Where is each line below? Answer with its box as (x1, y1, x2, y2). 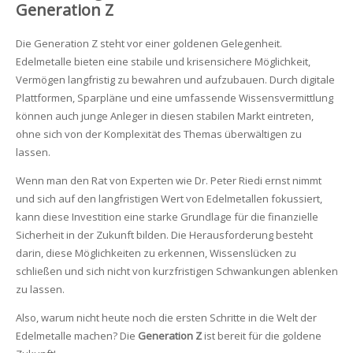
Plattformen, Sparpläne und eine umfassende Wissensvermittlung (15, 91, 333, 105)
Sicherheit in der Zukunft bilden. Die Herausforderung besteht (15, 228, 313, 242)
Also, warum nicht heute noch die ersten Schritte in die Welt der (15, 310, 317, 325)
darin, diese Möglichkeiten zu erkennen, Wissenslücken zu (15, 246, 296, 260)
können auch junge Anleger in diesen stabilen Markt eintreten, (15, 109, 314, 123)
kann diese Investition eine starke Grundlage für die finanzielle (15, 210, 318, 224)
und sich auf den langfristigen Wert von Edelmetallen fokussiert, (15, 191, 322, 206)
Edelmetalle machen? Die (15, 329, 138, 343)
